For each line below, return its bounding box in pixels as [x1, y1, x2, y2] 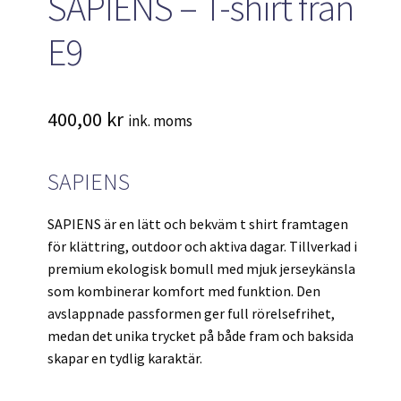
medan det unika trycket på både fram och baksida [47, 327, 354, 346]
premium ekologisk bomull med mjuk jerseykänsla [47, 260, 356, 278]
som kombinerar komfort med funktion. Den [47, 282, 321, 301]
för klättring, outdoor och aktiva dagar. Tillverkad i [47, 237, 358, 256]
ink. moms [128, 111, 193, 132]
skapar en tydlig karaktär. [47, 349, 203, 368]
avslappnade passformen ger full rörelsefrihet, [47, 304, 336, 323]
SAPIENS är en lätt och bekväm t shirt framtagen [47, 215, 349, 234]
